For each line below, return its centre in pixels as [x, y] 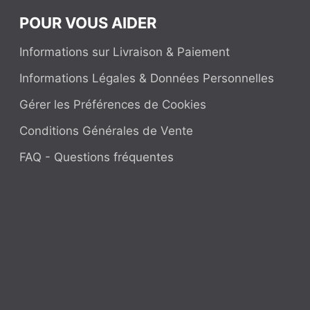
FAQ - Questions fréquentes [97, 157]
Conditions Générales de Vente [107, 131]
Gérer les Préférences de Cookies [113, 104]
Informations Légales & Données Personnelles [147, 78]
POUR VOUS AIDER [88, 23]
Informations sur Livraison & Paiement [125, 52]
